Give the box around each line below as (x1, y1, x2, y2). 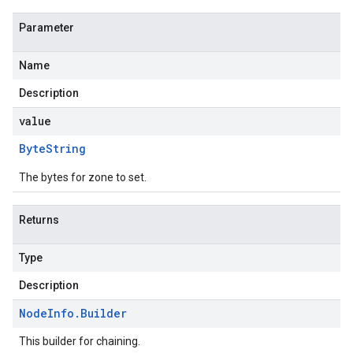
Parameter (19, 21, 74, 34)
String (46, 141, 86, 156)
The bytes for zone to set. (19, 171, 147, 184)
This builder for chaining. (19, 335, 140, 347)
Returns (19, 214, 59, 226)
